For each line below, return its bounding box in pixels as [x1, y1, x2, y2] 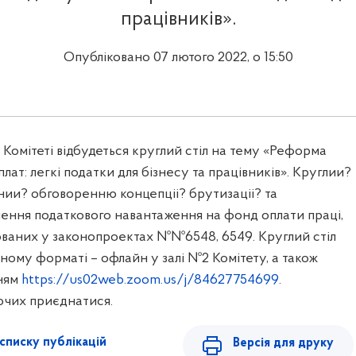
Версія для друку [232, 336, 334, 350]
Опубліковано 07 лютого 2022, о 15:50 [63, 50, 293, 66]
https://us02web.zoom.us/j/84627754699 [21, 273, 279, 288]
